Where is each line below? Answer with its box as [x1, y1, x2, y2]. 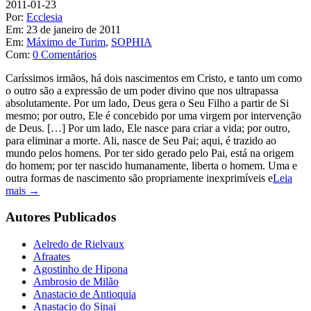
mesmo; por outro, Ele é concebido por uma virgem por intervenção [6, 109, 301, 121]
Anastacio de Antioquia [33, 288, 136, 301]
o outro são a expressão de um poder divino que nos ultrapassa [6, 84, 278, 96]
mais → [6, 184, 40, 196]
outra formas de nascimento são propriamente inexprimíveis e [6, 171, 273, 184]
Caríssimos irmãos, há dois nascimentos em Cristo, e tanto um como [6, 72, 302, 84]
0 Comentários [33, 48, 96, 60]
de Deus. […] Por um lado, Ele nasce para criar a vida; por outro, [6, 121, 290, 134]
